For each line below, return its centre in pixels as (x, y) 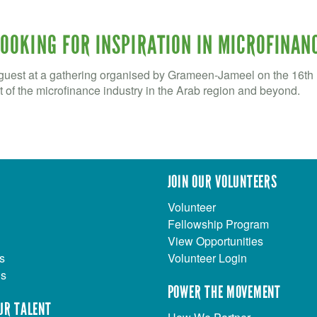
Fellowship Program (218, 224)
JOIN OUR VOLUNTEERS (222, 181)
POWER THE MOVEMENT (224, 292)
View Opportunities (215, 241)
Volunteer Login (207, 258)
